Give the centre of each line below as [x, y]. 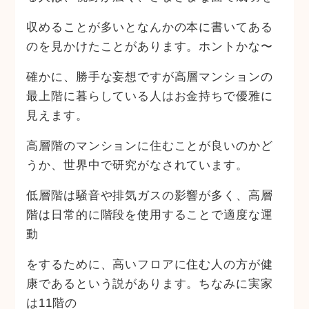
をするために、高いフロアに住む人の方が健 [150, 265]
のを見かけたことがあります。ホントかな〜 [150, 47]
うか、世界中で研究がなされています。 [137, 165]
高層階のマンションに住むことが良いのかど [150, 146]
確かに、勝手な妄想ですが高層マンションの [150, 77]
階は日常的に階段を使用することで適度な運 [150, 215]
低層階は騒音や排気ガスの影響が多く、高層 [150, 196]
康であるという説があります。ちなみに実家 [150, 284]
